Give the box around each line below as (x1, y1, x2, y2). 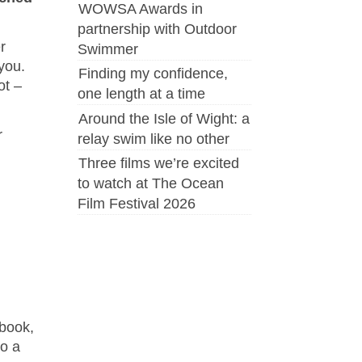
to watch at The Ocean (78, 175, 224, 192)
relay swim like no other (78, 130, 229, 147)
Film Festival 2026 (78, 195, 196, 212)
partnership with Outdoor (78, 20, 237, 37)
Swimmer (78, 40, 138, 57)
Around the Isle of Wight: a (78, 110, 250, 127)
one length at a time (78, 86, 205, 103)
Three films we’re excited (78, 154, 239, 171)
